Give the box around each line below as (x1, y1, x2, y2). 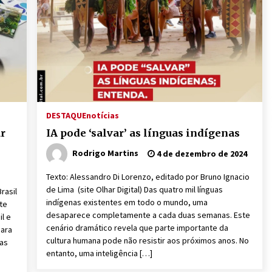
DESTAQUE (46, 110, 86, 121)
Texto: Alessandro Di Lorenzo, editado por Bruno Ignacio (46, 171, 250, 182)
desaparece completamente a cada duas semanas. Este (46, 209, 250, 220)
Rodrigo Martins (72, 147, 138, 158)
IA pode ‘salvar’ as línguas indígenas (46, 127, 240, 139)
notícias (86, 110, 119, 121)
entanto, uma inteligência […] (46, 248, 152, 259)
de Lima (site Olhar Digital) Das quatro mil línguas (46, 184, 223, 195)
